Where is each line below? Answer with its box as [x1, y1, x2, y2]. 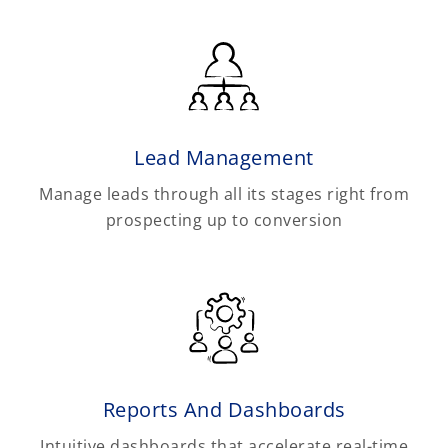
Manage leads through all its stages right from [39, 183, 409, 206]
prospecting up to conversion [105, 209, 343, 232]
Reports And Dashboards [102, 396, 346, 424]
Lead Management [134, 144, 314, 172]
